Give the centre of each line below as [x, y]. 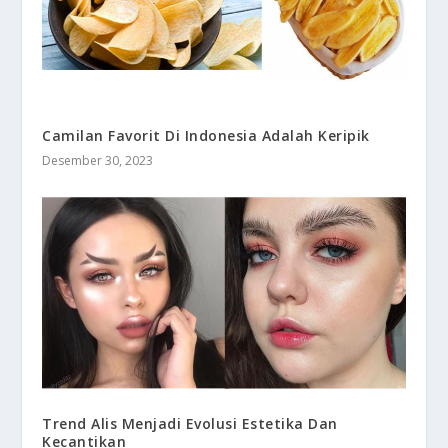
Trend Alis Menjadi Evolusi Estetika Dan [190, 423]
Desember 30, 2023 [98, 161]
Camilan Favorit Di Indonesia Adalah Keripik [206, 136]
